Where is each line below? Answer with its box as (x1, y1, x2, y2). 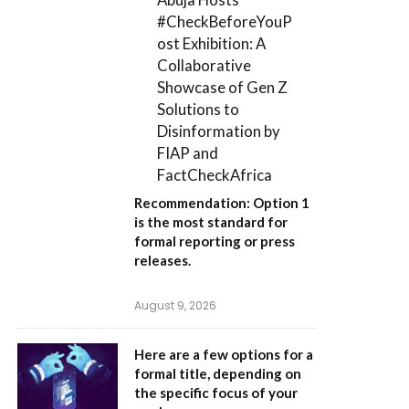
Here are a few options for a (134, 346, 313, 363)
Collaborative (157, 55, 252, 75)
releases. (134, 252, 191, 269)
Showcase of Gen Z (157, 77, 288, 97)
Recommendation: (134, 194, 250, 212)
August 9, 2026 (134, 298, 216, 314)
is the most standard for (134, 214, 288, 231)
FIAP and (157, 142, 219, 163)
